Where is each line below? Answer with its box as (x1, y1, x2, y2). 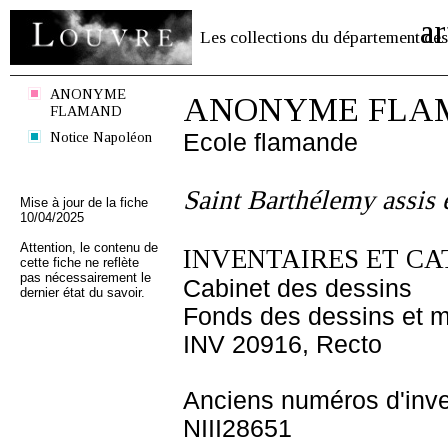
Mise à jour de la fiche (20, 195, 148, 210)
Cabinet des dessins (183, 275, 412, 302)
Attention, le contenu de (20, 240, 158, 255)
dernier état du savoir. (20, 285, 145, 300)
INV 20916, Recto (183, 331, 382, 358)
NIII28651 (183, 415, 292, 442)
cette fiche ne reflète (20, 255, 139, 270)
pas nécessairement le (20, 270, 151, 285)
